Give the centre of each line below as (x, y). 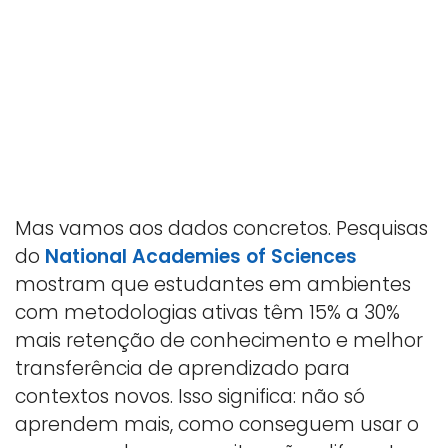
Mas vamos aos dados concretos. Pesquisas (221, 228)
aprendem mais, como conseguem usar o (217, 424)
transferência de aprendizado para (182, 368)
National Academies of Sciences (201, 256)
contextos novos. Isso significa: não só (190, 396)
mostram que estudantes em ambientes (213, 284)
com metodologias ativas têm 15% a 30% (207, 312)
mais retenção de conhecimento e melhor (219, 340)
